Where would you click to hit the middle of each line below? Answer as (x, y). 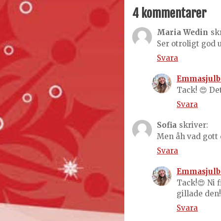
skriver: (194, 125)
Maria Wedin (183, 33)
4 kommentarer (169, 14)
